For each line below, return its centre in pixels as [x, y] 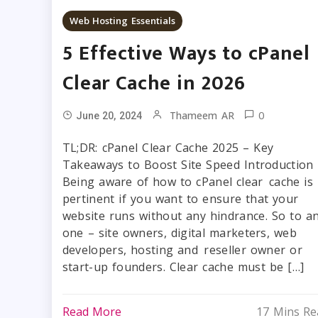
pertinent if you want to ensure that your [180, 199]
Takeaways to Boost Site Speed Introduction [188, 165]
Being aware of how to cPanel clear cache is [188, 182]
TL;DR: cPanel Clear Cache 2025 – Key [168, 148]
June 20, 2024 [109, 116]
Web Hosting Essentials [122, 21]
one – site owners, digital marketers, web [179, 233]
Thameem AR [202, 115]
